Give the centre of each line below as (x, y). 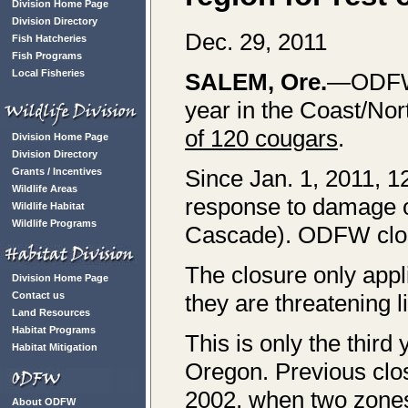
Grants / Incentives (57, 171)
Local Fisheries (48, 73)
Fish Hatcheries (49, 38)
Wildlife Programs (54, 223)
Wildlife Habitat (48, 206)
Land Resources (51, 312)
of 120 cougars (261, 138)
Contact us (38, 295)
